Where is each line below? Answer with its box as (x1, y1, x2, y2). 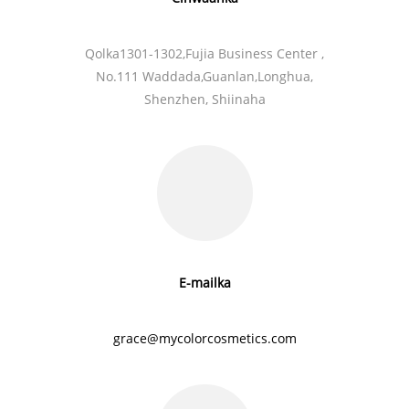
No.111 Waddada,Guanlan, (96, 67, 257, 85)
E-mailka (178, 273, 231, 291)
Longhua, (257, 67, 313, 85)
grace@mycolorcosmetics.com (112, 329, 297, 347)
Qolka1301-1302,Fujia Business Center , (85, 44, 324, 62)
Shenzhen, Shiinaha (143, 89, 266, 108)
